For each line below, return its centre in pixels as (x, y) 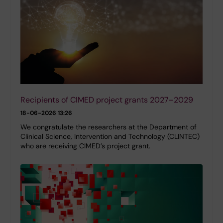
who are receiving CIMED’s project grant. (85, 146)
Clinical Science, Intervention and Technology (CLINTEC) (110, 136)
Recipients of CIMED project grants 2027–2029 (107, 100)
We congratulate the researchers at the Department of (109, 127)
